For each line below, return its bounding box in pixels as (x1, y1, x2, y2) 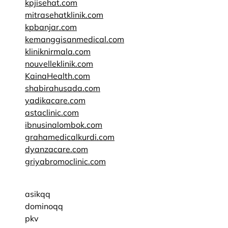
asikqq (25, 189, 50, 199)
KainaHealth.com (25, 71, 90, 81)
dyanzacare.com (25, 144, 88, 154)
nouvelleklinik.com (25, 59, 93, 69)
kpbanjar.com (25, 22, 77, 32)
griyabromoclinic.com (25, 156, 106, 166)
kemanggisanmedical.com (25, 34, 124, 44)
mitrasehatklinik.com (25, 10, 103, 20)
